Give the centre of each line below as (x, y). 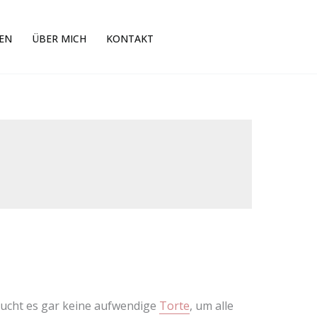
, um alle (212, 306)
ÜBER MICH (59, 39)
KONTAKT (129, 39)
